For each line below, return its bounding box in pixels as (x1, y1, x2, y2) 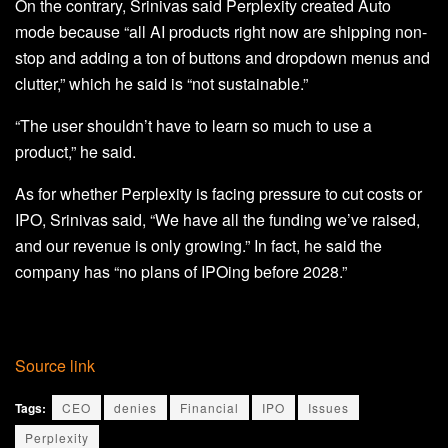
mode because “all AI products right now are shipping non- (15, 19, 427, 43)
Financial (180, 398, 239, 416)
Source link (15, 353, 95, 377)
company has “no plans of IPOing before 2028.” (15, 259, 347, 283)
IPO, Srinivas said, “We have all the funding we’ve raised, (15, 207, 420, 231)
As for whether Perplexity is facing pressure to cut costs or (15, 181, 422, 205)
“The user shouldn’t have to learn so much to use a (15, 113, 372, 137)
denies (114, 398, 157, 416)
